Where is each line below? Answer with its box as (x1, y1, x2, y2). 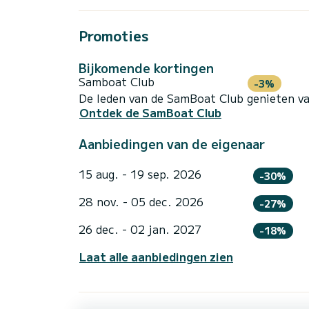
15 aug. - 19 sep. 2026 (79, 166, 201, 183)
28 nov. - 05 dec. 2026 (79, 192, 203, 210)
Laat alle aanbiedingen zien (79, 248, 233, 266)
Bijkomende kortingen (79, 58, 214, 77)
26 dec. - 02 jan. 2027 (79, 220, 201, 237)
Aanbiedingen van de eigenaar (79, 134, 265, 153)
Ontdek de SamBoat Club (79, 104, 221, 121)
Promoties (79, 25, 148, 46)
